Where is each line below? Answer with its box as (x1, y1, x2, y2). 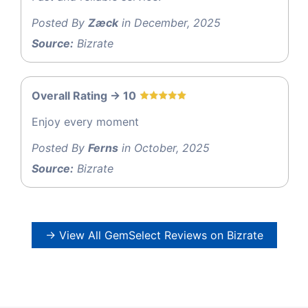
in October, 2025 (118, 140, 210, 155)
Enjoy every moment (32, 114, 139, 129)
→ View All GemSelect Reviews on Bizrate (45, 228, 263, 242)
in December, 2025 (118, 15, 221, 30)
